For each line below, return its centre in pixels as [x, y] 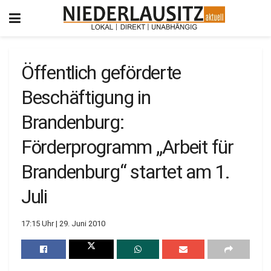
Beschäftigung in [86, 97]
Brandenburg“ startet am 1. [126, 172]
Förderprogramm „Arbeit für [127, 147]
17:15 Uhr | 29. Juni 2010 [63, 223]
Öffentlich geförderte [101, 73]
